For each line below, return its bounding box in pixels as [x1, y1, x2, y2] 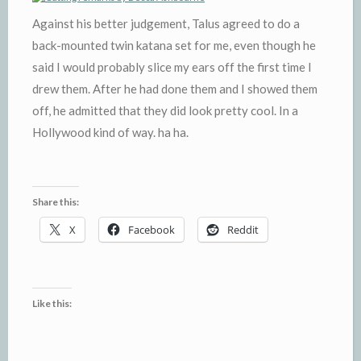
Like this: [32, 297, 72, 309]
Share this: [32, 195, 79, 208]
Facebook [128, 222, 175, 237]
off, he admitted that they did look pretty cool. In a [32, 103, 298, 118]
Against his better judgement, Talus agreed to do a [32, 16, 300, 31]
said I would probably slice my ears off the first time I [32, 60, 312, 74]
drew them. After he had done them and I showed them [32, 81, 317, 96]
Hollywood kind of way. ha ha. [32, 125, 189, 139]
